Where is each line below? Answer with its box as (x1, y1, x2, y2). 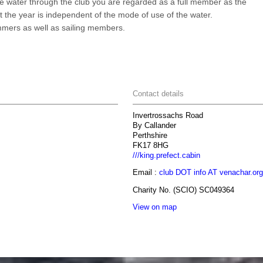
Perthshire (133, 131, 167, 140)
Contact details (133, 90, 184, 99)
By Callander (133, 121, 176, 130)
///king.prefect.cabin (133, 151, 200, 160)
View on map (133, 203, 177, 212)
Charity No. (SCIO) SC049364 (133, 186, 234, 194)
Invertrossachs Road (133, 111, 203, 120)
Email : (133, 168, 159, 177)
